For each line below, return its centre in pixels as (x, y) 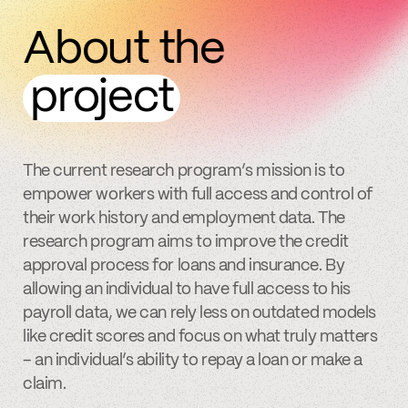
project (102, 99)
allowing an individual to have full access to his (187, 290)
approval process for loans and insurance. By (184, 266)
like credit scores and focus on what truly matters (200, 337)
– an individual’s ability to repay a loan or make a (193, 361)
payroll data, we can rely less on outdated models (199, 314)
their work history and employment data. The (184, 219)
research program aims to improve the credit (186, 243)
